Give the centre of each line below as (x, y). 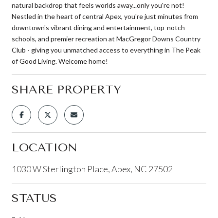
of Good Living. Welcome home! (60, 61)
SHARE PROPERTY (66, 89)
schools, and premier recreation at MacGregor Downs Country (106, 38)
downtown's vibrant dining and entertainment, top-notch (98, 27)
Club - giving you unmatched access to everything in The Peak (106, 50)
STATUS (34, 198)
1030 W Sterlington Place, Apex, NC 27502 (92, 169)
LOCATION (45, 147)
